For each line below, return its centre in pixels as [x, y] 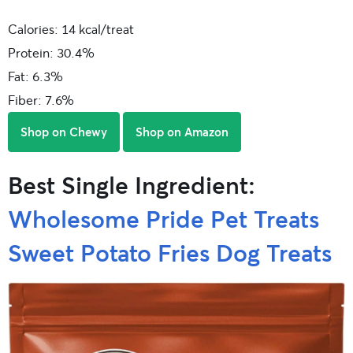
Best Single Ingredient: [132, 184]
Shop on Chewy [64, 132]
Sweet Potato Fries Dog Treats [170, 252]
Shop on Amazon [182, 132]
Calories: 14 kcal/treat [71, 29]
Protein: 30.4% [51, 52]
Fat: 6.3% [35, 76]
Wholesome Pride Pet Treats [163, 218]
